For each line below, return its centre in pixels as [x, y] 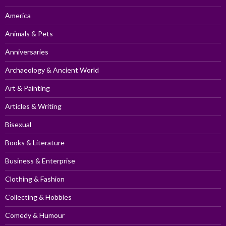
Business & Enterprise [40, 161]
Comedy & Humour [35, 215]
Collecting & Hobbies [38, 197]
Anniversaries [27, 52]
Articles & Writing [33, 106]
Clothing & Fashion [35, 179]
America [18, 16]
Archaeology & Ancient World [52, 70]
